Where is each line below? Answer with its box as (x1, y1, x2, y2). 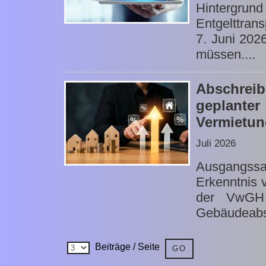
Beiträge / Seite (93, 242, 162, 252)
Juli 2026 (196, 138, 236, 150)
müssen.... (196, 47, 255, 62)
